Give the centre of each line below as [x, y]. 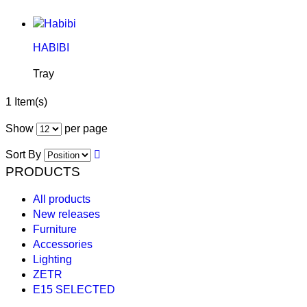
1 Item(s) [26, 101]
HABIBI [51, 47]
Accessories [63, 244]
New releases [66, 214]
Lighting [52, 259]
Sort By [23, 154]
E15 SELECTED [74, 289]
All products [62, 199]
